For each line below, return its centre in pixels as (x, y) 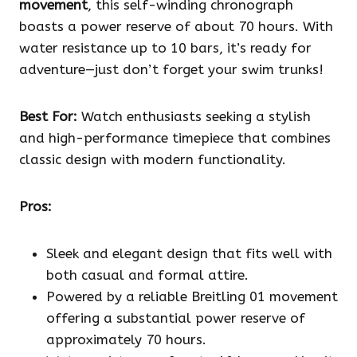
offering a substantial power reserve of (176, 318)
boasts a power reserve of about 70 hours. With (176, 27)
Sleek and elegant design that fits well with (189, 254)
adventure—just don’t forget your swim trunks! (171, 70)
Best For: (48, 117)
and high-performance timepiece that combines (175, 138)
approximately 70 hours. (126, 340)
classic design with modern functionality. (153, 160)
